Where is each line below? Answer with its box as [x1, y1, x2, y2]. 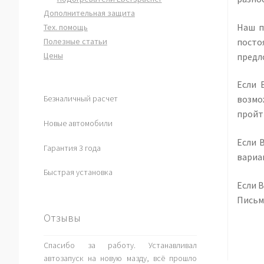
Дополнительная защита [43, 8, 135, 18]
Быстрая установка [43, 167, 113, 178]
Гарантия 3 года [43, 142, 101, 153]
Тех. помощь [43, 22, 88, 32]
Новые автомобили [43, 117, 113, 128]
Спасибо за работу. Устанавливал [43, 240, 197, 251]
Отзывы [43, 211, 81, 225]
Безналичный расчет [43, 93, 118, 104]
